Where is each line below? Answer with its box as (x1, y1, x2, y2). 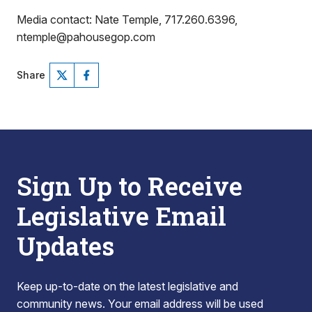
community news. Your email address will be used (17, 297, 263, 311)
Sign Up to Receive (17, 169, 242, 203)
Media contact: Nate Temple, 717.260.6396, (17, 13, 237, 26)
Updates (17, 229, 114, 263)
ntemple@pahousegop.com (17, 30, 155, 44)
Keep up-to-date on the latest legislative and (17, 279, 238, 293)
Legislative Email (17, 199, 226, 233)
